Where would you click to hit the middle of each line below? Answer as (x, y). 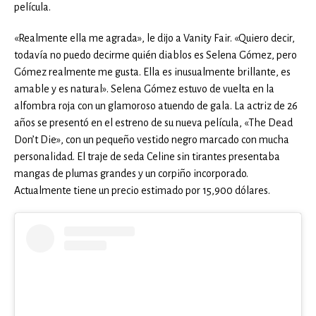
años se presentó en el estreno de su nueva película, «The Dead (153, 123)
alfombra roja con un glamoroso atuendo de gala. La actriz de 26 (156, 106)
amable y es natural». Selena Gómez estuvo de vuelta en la (144, 89)
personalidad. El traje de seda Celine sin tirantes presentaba (147, 157)
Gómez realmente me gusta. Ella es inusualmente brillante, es (152, 72)
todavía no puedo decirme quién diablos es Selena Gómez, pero (156, 55)
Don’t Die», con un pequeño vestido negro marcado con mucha (152, 140)
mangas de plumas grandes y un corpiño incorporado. (131, 174)
